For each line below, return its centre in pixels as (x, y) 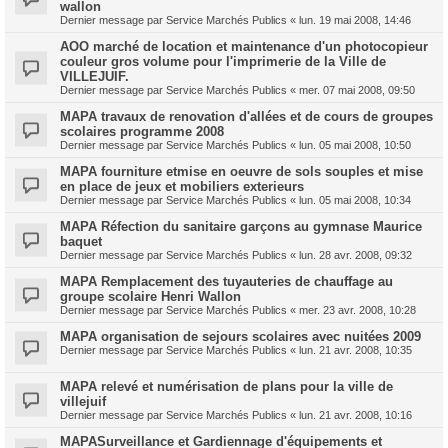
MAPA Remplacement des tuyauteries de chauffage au (226, 281)
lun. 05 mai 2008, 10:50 (355, 145)
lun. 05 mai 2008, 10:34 (355, 200)
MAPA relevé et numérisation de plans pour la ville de (226, 386)
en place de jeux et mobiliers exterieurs (182, 186)
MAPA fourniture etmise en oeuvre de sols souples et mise (241, 171)
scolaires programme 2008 (142, 131)
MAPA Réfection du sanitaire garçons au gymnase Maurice (241, 226)
